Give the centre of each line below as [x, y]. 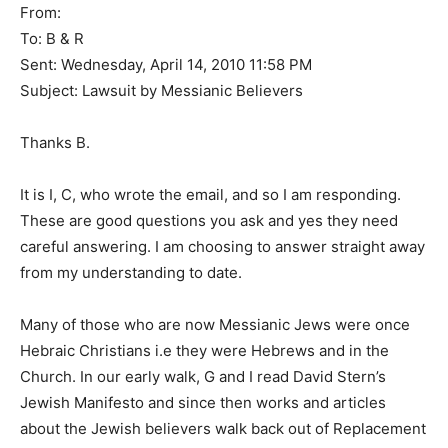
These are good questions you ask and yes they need [209, 220]
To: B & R [52, 38]
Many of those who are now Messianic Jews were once [215, 324]
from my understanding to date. [131, 272]
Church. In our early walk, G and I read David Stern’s [203, 376]
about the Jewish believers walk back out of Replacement [223, 428]
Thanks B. [55, 142]
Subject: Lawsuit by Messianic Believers [161, 90]
